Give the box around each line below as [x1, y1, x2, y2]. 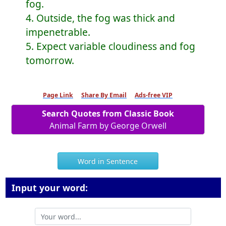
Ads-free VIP [135, 90, 173, 99]
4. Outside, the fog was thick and [25, 11, 175, 25]
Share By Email [81, 90, 127, 99]
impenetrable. [25, 25, 90, 39]
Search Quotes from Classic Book [41, 108, 174, 120]
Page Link [43, 90, 73, 99]
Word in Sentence [78, 156, 138, 166]
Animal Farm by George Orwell [49, 120, 166, 132]
